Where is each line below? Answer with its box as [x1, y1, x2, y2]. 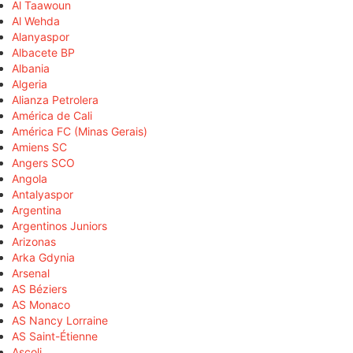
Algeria [12, 76, 47, 91]
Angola [12, 171, 47, 185]
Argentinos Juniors [12, 218, 107, 232]
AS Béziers [12, 281, 67, 295]
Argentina [12, 203, 61, 217]
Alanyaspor [12, 29, 69, 43]
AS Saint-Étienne [12, 329, 98, 343]
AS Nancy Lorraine [12, 313, 108, 327]
